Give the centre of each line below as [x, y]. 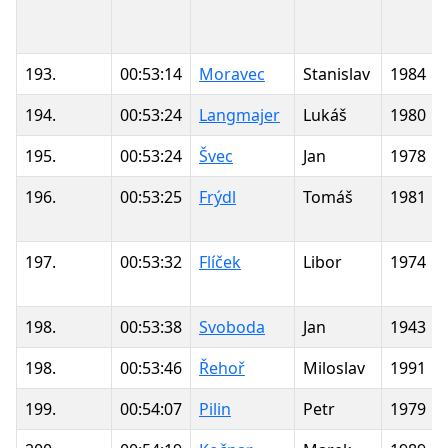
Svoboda [232, 326]
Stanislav [336, 73]
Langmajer [239, 114]
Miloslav [334, 367]
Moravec [232, 73]
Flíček [220, 261]
